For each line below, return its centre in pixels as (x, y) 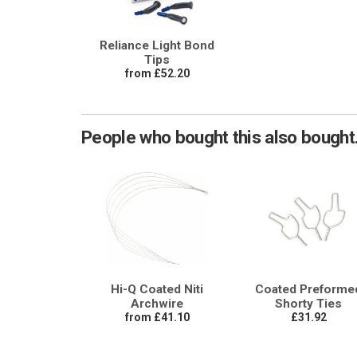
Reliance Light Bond (157, 45)
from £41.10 (157, 317)
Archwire (157, 303)
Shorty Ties (308, 303)
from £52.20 (157, 73)
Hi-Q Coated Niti (157, 289)
